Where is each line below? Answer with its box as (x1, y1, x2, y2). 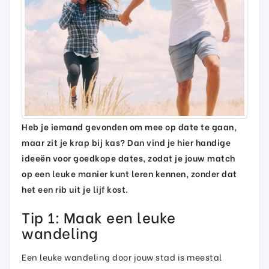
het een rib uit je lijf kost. (22, 183, 128, 195)
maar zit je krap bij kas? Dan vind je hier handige (22, 136, 231, 148)
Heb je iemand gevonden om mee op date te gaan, (22, 120, 237, 133)
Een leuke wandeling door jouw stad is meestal (22, 250, 222, 263)
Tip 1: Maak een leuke (22, 206, 176, 227)
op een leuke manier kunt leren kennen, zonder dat (22, 167, 237, 180)
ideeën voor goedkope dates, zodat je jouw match (22, 151, 235, 164)
